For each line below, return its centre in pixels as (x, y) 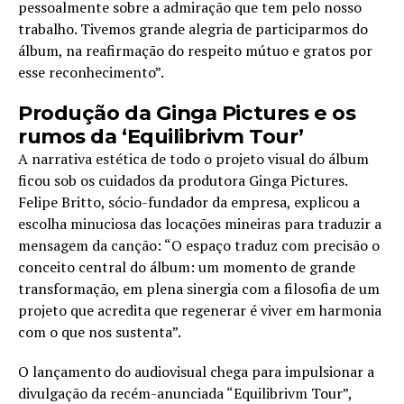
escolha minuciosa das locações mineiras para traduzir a (200, 224)
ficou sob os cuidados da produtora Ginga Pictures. (183, 180)
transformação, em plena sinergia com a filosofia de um (199, 289)
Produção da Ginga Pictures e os (187, 113)
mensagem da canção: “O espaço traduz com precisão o (199, 245)
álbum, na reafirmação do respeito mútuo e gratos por (195, 50)
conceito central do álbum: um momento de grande (187, 267)
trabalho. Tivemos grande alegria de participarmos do (193, 29)
